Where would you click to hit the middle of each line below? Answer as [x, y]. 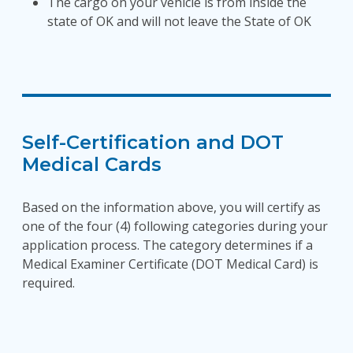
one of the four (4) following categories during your [175, 226]
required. [48, 283]
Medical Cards [92, 164]
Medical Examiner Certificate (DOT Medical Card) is [170, 264]
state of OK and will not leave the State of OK [179, 21]
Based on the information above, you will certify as [171, 207]
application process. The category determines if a [167, 245]
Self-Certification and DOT [153, 142]
